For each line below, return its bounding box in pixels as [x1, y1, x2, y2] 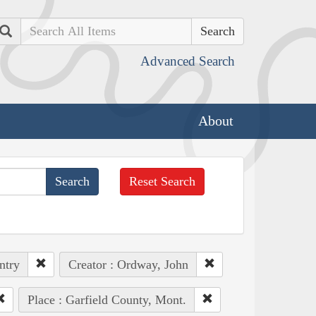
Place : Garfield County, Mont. [27, 292, 186, 307]
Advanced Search [140, 54, 235, 68]
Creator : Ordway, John [68, 257, 188, 272]
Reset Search [129, 174, 196, 188]
